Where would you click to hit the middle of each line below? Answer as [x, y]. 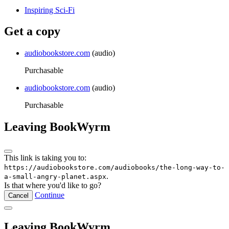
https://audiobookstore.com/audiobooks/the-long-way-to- [114, 168]
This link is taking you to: [45, 158]
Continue [50, 195]
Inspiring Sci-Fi [50, 10]
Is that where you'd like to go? [53, 186]
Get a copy [32, 31]
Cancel [18, 196]
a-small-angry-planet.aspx [55, 177]
